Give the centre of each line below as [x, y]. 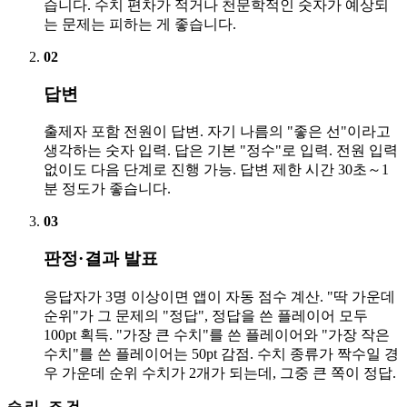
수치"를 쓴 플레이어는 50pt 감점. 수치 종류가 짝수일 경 [221, 353]
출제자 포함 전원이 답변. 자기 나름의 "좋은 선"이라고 [217, 132]
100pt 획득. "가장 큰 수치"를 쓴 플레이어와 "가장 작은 [217, 334]
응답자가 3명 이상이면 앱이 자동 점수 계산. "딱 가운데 [219, 296]
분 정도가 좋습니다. [107, 189]
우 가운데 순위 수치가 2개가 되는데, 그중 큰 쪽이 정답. [220, 372]
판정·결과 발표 [101, 259]
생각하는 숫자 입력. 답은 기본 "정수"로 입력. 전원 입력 [221, 151]
